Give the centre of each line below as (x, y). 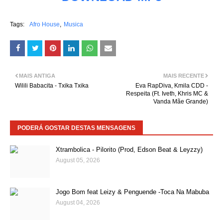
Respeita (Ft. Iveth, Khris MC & (167, 94)
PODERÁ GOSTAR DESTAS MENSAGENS (76, 128)
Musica (73, 24)
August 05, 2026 (78, 160)
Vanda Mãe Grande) (181, 102)
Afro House (45, 24)
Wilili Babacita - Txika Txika (52, 86)
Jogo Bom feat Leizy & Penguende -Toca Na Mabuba (132, 192)
